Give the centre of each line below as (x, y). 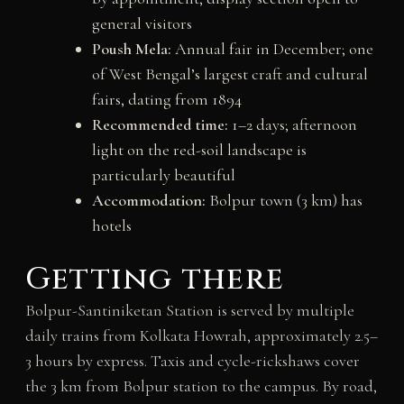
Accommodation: (148, 201)
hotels (111, 226)
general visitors (142, 24)
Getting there (155, 280)
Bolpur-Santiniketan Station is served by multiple (189, 311)
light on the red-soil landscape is (199, 150)
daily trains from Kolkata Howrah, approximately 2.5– (201, 336)
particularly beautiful (163, 175)
